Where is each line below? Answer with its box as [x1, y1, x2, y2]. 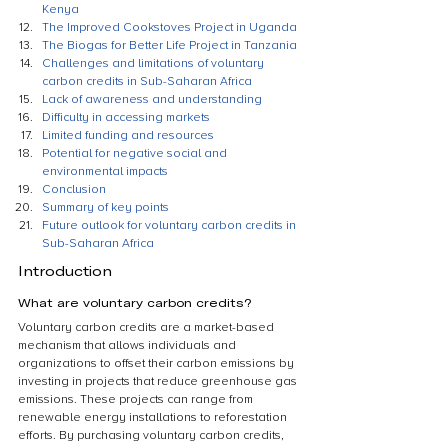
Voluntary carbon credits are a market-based [18, 320, 277, 335]
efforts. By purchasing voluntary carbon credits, [18, 428, 287, 443]
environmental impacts [42, 164, 168, 179]
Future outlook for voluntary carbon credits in [42, 218, 299, 233]
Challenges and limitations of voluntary [42, 56, 267, 71]
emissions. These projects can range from [18, 392, 256, 407]
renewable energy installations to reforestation [18, 410, 290, 425]
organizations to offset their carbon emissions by [18, 356, 297, 371]
